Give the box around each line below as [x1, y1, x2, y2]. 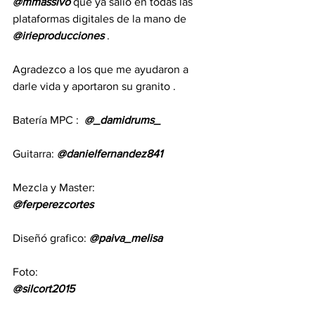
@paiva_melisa [89, 232, 162, 244]
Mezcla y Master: [13, 181, 95, 193]
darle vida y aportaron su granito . [13, 80, 179, 92]
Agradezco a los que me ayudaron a [13, 63, 191, 75]
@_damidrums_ [84, 114, 160, 126]
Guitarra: [13, 148, 57, 160]
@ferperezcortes [13, 198, 94, 210]
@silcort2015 [13, 283, 75, 295]
